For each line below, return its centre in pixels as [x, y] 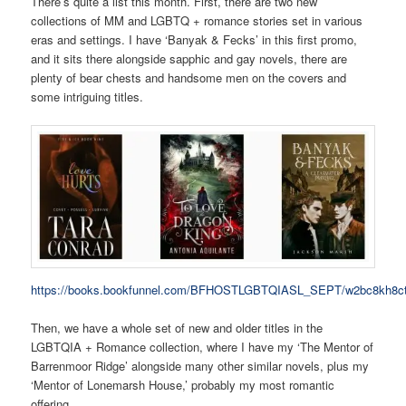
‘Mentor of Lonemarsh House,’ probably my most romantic [183, 384]
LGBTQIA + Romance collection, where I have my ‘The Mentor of [203, 346]
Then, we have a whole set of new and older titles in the [177, 327]
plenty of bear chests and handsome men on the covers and [189, 77]
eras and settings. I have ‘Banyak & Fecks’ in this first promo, [194, 39]
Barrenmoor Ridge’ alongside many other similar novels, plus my [200, 365]
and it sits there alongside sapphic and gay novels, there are [189, 58]
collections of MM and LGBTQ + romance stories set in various [197, 20]
